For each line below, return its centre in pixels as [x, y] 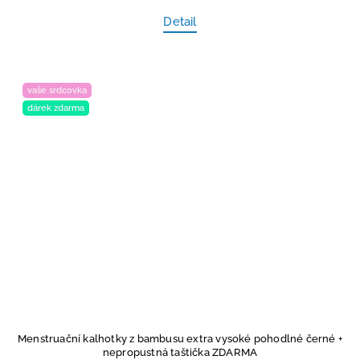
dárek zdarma [56, 108]
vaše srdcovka [57, 90]
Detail [180, 22]
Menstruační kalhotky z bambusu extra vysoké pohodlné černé [178, 339]
